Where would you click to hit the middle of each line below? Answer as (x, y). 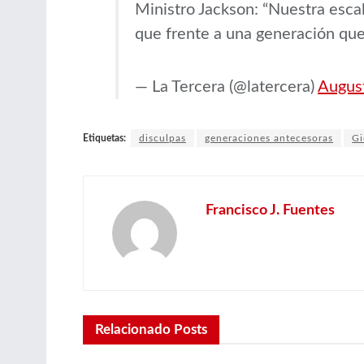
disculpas (162, 138)
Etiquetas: (104, 138)
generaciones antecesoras (269, 138)
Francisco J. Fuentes (270, 210)
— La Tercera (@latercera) (226, 87)
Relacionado (133, 329)
